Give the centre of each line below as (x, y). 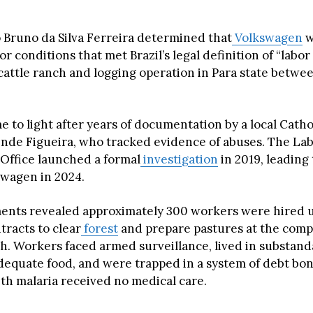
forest (100, 229)
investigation (179, 160)
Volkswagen (267, 38)
